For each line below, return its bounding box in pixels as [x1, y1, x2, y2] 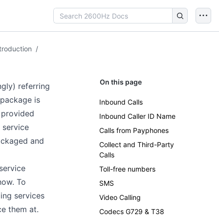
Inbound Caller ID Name [99, 112, 175, 120]
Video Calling [99, 193, 141, 201]
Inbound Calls [99, 98, 143, 106]
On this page [100, 78, 142, 86]
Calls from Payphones [99, 126, 169, 134]
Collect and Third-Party [99, 140, 174, 149]
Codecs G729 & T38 [99, 207, 164, 216]
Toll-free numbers [99, 165, 155, 173]
